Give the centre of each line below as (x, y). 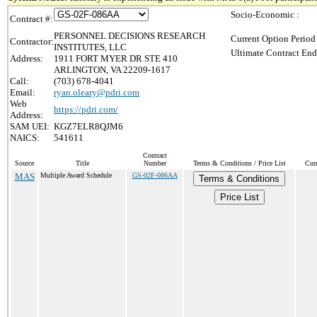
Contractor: (32, 41)
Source (24, 163)
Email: (23, 92)
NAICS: (25, 138)
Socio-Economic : (265, 15)
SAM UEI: (30, 126)
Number (155, 163)
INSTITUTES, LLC (90, 47)
